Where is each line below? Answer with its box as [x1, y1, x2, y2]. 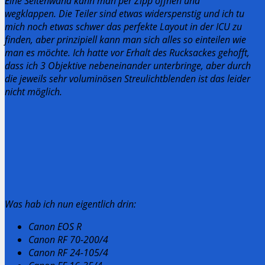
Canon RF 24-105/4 [28, 245, 108, 259]
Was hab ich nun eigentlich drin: [5, 197, 136, 211]
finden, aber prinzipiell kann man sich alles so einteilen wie [5, 33, 246, 46]
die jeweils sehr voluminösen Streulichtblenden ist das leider [5, 72, 250, 85]
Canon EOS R [28, 219, 82, 233]
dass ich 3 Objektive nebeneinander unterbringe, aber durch [5, 59, 251, 72]
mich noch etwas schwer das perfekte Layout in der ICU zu [5, 20, 242, 33]
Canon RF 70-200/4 [28, 232, 108, 246]
